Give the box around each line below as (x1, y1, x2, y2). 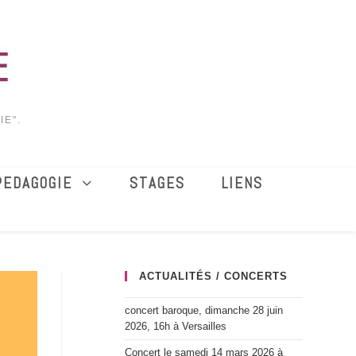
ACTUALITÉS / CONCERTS (138, 270, 288, 282)
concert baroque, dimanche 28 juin (124, 304, 283, 316)
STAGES (130, 173, 186, 193)
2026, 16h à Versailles (124, 320, 226, 332)
